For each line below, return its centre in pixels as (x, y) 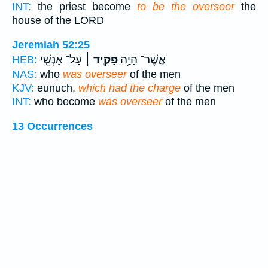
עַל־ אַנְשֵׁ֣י (61, 60)
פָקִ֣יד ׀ (100, 60)
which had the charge (130, 88)
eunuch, (56, 88)
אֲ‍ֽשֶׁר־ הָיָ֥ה (142, 60)
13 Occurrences (52, 126)
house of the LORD (58, 21)
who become (65, 101)
